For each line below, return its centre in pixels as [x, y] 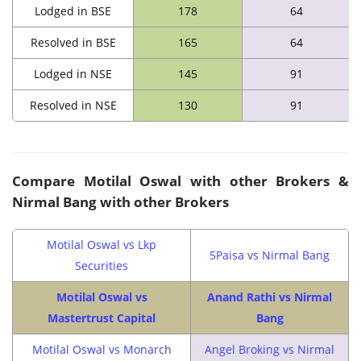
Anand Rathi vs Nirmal [270, 297]
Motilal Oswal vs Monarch [102, 349]
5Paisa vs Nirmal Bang [270, 255]
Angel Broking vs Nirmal [270, 349]
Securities [102, 265]
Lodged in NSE [73, 73]
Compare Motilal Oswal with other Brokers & [180, 180]
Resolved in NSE [73, 105]
